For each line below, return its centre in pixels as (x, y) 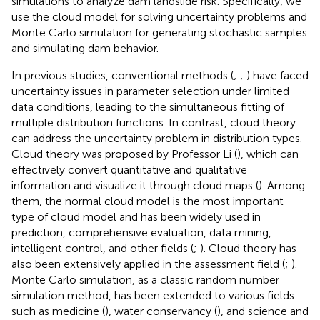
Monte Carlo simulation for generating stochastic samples (159, 32)
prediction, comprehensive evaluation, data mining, (141, 232)
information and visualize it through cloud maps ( (135, 185)
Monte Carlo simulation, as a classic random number (145, 279)
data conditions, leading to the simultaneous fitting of (148, 106)
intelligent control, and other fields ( (102, 248)
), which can (268, 154)
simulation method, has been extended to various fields (153, 295)
